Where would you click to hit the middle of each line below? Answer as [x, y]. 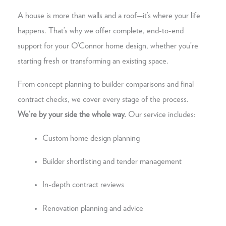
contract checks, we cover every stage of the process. [103, 100]
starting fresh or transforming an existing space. [93, 61]
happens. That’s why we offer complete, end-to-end [101, 31]
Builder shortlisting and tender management [112, 162]
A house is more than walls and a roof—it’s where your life [109, 15]
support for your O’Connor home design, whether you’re [108, 46]
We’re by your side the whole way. [72, 115]
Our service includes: [161, 115]
